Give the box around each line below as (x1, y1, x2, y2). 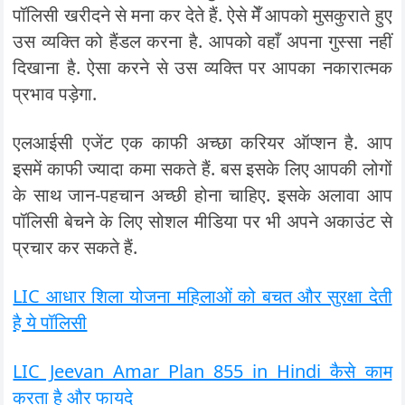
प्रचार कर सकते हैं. (13, 235, 138, 259)
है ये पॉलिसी (13, 310, 88, 334)
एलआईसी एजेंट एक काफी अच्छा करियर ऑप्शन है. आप (13, 130, 392, 155)
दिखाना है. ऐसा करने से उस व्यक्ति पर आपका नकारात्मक (13, 55, 392, 80)
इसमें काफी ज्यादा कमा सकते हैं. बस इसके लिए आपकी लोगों (13, 156, 392, 181)
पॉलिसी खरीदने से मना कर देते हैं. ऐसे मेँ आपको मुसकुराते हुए (13, 3, 392, 27)
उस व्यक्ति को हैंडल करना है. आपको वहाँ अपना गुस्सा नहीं (13, 29, 392, 53)
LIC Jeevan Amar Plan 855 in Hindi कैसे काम (13, 359, 392, 383)
